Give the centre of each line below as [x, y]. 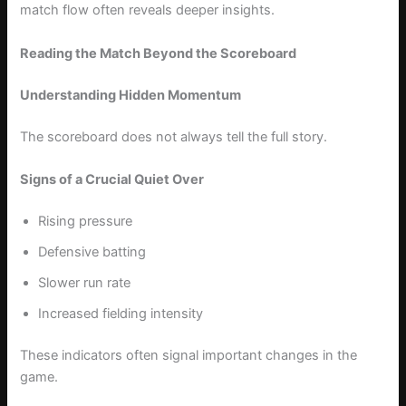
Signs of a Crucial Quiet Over [112, 179]
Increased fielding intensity [121, 313]
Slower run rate [85, 282]
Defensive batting [92, 251]
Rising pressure [86, 221]
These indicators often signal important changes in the [189, 355]
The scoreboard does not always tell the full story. [174, 136]
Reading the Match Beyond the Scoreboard [159, 53]
